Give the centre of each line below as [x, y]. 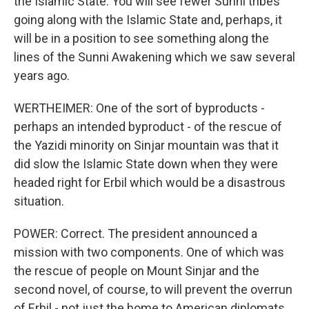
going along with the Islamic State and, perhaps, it [148, 20]
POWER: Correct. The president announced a [136, 233]
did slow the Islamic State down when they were [146, 164]
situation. [39, 201]
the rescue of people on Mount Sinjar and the [137, 271]
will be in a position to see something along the [141, 38]
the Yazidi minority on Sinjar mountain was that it [146, 145]
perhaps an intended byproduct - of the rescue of [148, 127]
